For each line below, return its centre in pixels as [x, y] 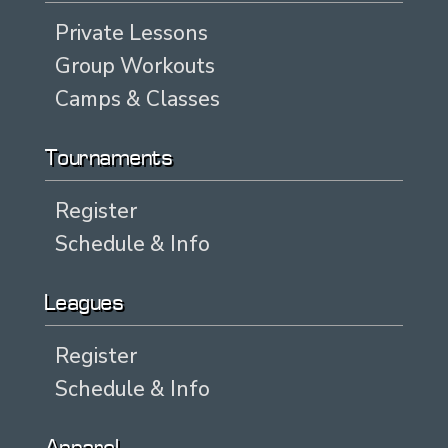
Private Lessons [131, 32]
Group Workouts [134, 65]
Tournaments [109, 159]
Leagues [84, 304]
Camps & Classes [137, 98]
